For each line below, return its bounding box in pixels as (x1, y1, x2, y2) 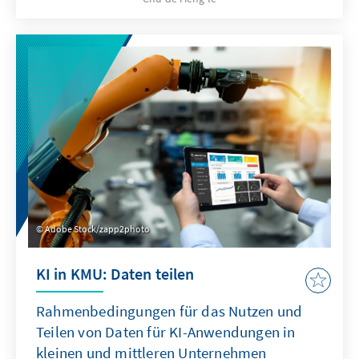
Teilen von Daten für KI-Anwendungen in (36, 322, 296, 342)
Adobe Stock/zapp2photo (45, 223, 150, 236)
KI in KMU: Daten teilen (36, 264, 195, 284)
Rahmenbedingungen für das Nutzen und (36, 301, 303, 321)
